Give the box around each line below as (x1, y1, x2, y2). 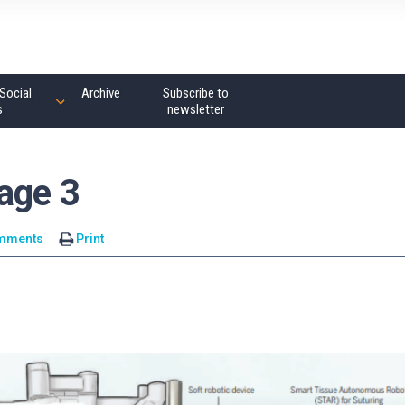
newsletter (166, 101, 224, 118)
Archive (80, 85, 120, 101)
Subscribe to (162, 85, 229, 101)
